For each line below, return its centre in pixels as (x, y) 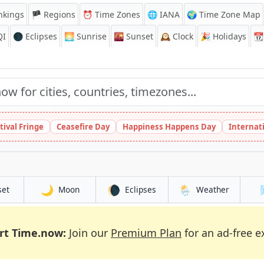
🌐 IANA (164, 14)
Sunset (138, 36)
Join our (88, 233)
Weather (213, 189)
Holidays (228, 36)
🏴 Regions (53, 14)
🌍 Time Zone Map (224, 14)
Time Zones (116, 14)
